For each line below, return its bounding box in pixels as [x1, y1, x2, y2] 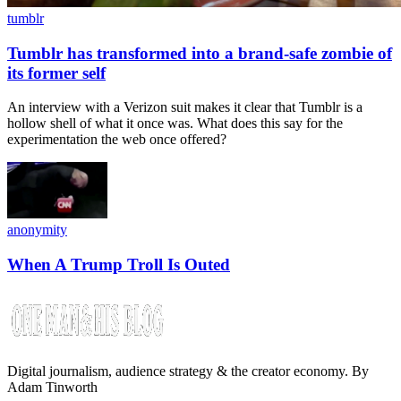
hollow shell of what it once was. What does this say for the [7, 115, 343, 132]
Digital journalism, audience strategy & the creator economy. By [7, 363, 369, 379]
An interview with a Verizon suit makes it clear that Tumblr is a [7, 99, 363, 115]
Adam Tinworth [7, 379, 98, 395]
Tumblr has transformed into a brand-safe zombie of [7, 43, 392, 63]
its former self [7, 63, 106, 82]
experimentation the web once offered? [7, 132, 226, 148]
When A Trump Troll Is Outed [7, 255, 230, 274]
